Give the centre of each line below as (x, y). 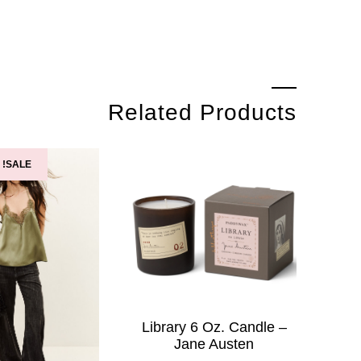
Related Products (202, 112)
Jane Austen (214, 344)
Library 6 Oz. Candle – (214, 328)
